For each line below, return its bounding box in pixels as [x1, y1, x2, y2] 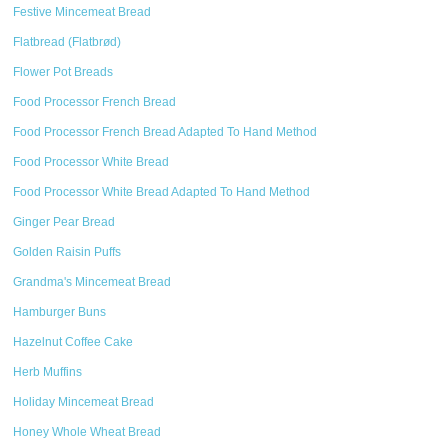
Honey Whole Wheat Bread [13, 425, 162, 439]
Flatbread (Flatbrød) [13, 35, 122, 49]
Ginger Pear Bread [13, 215, 116, 229]
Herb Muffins [13, 365, 83, 379]
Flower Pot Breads [13, 65, 114, 79]
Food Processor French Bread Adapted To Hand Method [13, 125, 318, 139]
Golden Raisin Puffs [13, 245, 122, 259]
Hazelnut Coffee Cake [13, 335, 134, 349]
